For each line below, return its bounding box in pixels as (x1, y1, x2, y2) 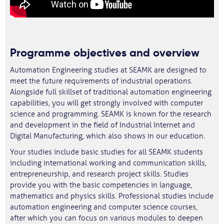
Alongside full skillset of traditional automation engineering (10, 87, 211, 97)
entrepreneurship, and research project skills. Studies (10, 169, 188, 179)
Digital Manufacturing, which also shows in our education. (10, 131, 205, 141)
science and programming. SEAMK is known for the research (10, 109, 211, 119)
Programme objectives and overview (10, 45, 199, 59)
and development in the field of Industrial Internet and (10, 120, 195, 130)
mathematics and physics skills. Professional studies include (10, 191, 213, 201)
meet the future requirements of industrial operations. (10, 76, 192, 86)
